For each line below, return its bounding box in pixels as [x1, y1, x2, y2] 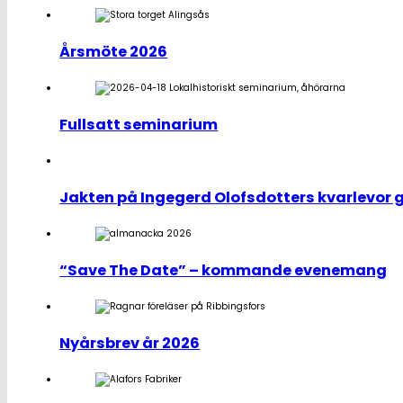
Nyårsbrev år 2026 [59, 333, 201, 354]
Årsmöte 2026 [59, 41, 168, 63]
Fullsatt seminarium [59, 114, 219, 136]
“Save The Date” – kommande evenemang [59, 260, 388, 282]
